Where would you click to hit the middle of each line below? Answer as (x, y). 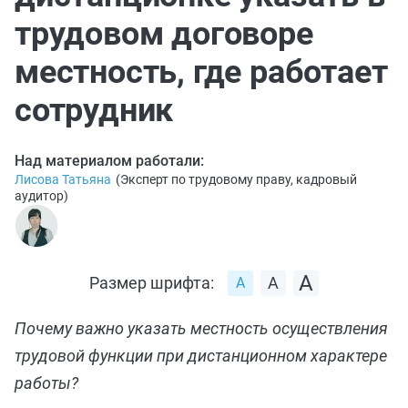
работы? (46, 382)
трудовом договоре (164, 33)
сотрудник (94, 110)
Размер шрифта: (152, 282)
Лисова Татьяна (63, 179)
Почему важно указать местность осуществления (201, 328)
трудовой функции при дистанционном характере (201, 355)
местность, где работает (201, 71)
